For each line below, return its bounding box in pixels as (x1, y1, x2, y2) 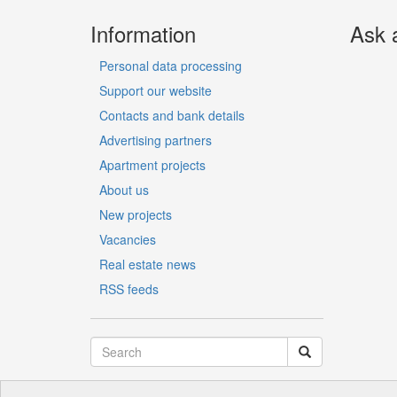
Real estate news (99, 255, 196, 273)
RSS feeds (99, 280, 159, 298)
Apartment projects (99, 156, 206, 174)
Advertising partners (99, 131, 212, 149)
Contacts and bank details (99, 106, 245, 124)
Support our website (99, 82, 212, 99)
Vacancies (99, 230, 156, 248)
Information (90, 18, 196, 49)
